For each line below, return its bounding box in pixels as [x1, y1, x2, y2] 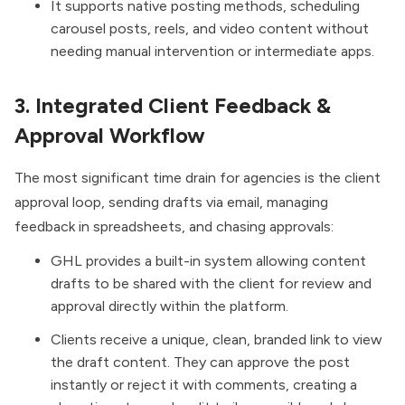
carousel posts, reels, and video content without [51, 19, 369, 37]
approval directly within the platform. [51, 297, 292, 316]
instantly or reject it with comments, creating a [51, 376, 357, 394]
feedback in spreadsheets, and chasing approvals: [14, 218, 334, 236]
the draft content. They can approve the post [51, 353, 350, 372]
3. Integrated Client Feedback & [14, 92, 331, 118]
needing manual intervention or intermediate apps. [51, 42, 374, 60]
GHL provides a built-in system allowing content [51, 252, 366, 270]
